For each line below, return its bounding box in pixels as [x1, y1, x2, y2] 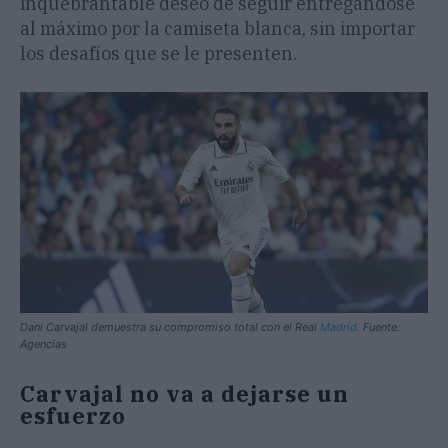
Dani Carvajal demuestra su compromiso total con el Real [20, 319, 320, 334]
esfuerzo [20, 400, 126, 430]
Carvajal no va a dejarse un [20, 378, 349, 408]
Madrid [320, 319, 357, 334]
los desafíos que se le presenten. [20, 42, 297, 66]
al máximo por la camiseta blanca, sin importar [20, 17, 415, 41]
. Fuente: [357, 319, 400, 334]
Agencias [20, 336, 67, 351]
